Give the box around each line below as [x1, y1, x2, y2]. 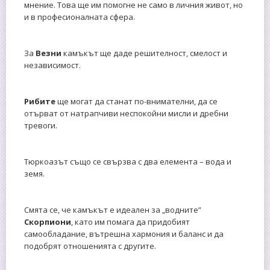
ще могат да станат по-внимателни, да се [57, 95, 218, 107]
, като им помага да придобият [71, 216, 190, 227]
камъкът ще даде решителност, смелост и [63, 47, 227, 58]
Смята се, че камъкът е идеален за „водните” [24, 204, 201, 215]
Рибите [24, 95, 57, 107]
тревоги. [24, 119, 57, 131]
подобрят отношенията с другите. [24, 240, 156, 251]
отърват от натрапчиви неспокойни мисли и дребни [24, 107, 228, 119]
